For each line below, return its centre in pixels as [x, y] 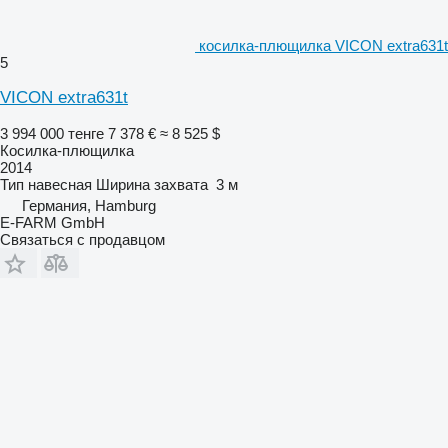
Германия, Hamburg [89, 205]
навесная [60, 184]
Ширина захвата [152, 184]
